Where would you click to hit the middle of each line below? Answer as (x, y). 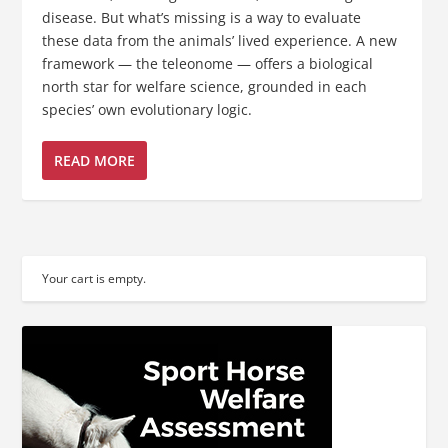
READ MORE (95, 160)
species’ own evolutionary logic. (147, 109)
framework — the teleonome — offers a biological (208, 63)
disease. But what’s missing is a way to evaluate (202, 17)
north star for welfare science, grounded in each (205, 86)
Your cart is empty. (94, 278)
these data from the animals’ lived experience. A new (220, 40)
